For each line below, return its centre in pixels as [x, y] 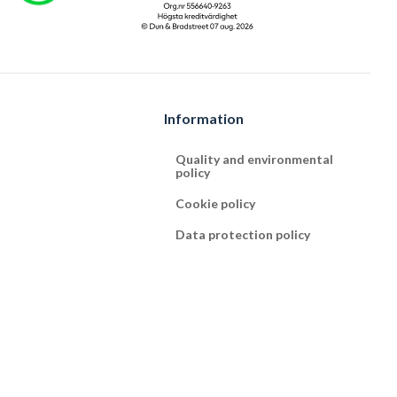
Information [204, 119]
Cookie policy [216, 204]
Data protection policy [243, 235]
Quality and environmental [255, 160]
